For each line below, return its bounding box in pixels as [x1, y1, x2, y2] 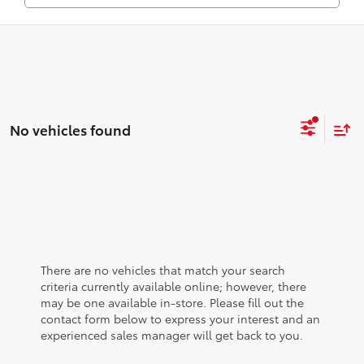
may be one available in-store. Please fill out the [41, 293, 304, 310]
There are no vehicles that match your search [41, 261, 285, 278]
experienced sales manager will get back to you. [41, 326, 303, 343]
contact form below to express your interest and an [41, 310, 320, 327]
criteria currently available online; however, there [41, 277, 306, 294]
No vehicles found [10, 119, 131, 139]
